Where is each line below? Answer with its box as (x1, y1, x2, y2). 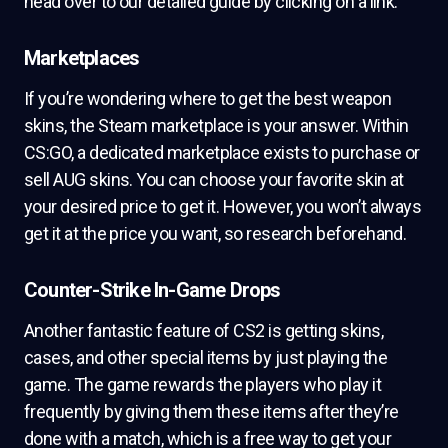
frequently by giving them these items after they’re (24, 400, 399, 422)
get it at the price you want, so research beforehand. (24, 222, 407, 244)
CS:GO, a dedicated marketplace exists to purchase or (24, 141, 420, 163)
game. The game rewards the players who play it (24, 373, 382, 395)
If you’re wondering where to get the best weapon (24, 87, 392, 109)
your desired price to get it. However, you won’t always (24, 195, 422, 217)
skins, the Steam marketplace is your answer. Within (24, 114, 409, 136)
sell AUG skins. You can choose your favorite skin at (24, 168, 404, 190)
